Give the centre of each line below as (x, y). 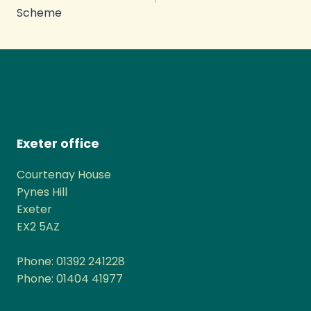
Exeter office (58, 144)
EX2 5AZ (38, 226)
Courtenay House (64, 174)
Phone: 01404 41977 (70, 278)
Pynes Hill (42, 192)
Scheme (39, 13)
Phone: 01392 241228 (71, 261)
